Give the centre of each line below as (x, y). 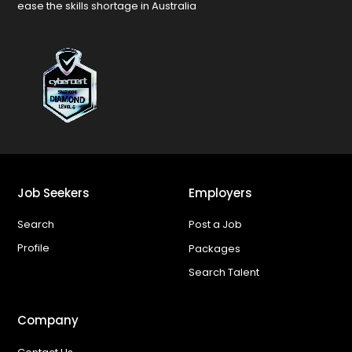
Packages (215, 248)
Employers (221, 193)
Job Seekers (53, 193)
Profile (33, 247)
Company (48, 321)
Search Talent (224, 273)
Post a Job (216, 225)
